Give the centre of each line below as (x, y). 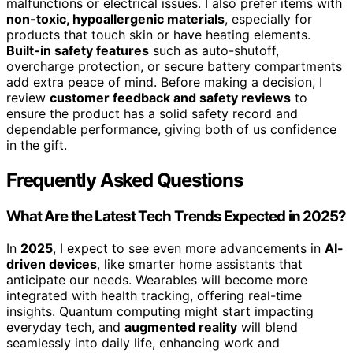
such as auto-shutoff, (214, 51)
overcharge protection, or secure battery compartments (174, 67)
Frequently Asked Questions (124, 180)
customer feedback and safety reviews (170, 98)
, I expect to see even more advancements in (189, 248)
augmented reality (181, 327)
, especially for (268, 19)
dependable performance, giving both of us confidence (171, 130)
